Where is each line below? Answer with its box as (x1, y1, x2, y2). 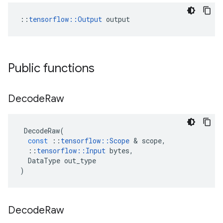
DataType (28, 156, 60, 165)
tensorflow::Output (29, 14, 102, 24)
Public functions (8, 61, 95, 76)
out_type (64, 156, 96, 165)
